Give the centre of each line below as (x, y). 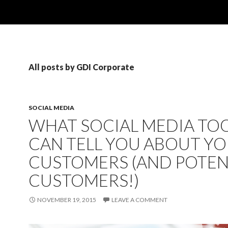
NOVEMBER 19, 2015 (67, 200)
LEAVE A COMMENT (139, 200)
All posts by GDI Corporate (81, 67)
